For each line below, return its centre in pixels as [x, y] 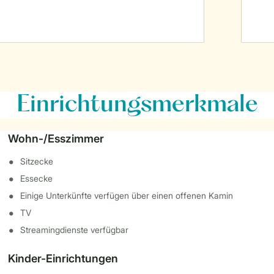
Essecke [37, 178]
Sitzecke [37, 161]
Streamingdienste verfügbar [75, 230]
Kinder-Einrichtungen [63, 258]
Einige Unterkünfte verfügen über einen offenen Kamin [127, 195]
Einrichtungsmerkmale [137, 105]
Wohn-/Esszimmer [56, 139]
